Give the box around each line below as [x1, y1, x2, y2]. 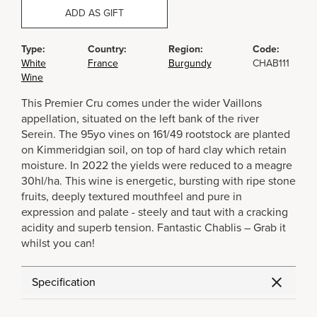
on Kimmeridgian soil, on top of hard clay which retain [21, 143, 287, 157]
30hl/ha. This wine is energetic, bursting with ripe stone [21, 174, 296, 188]
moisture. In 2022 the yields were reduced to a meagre [21, 158, 292, 173]
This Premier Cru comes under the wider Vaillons [21, 96, 262, 110]
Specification [32, 275, 96, 289]
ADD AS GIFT [65, 7, 124, 19]
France [87, 57, 118, 69]
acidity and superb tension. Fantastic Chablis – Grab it [21, 221, 286, 235]
